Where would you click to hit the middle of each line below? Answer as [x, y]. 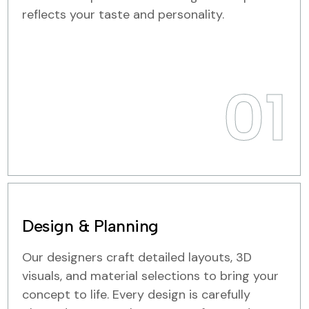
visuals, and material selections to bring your [150, 276]
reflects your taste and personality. [123, 14]
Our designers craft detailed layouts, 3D [137, 257]
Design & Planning [90, 226]
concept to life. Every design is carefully [136, 295]
